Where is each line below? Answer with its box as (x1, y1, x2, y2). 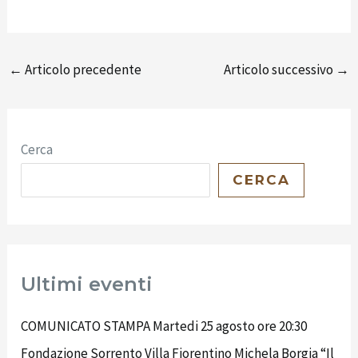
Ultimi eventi (21, 272, 153, 296)
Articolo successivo (223, 60, 336, 78)
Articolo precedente (22, 60, 142, 78)
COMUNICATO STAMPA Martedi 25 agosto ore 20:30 (21, 317, 308, 336)
